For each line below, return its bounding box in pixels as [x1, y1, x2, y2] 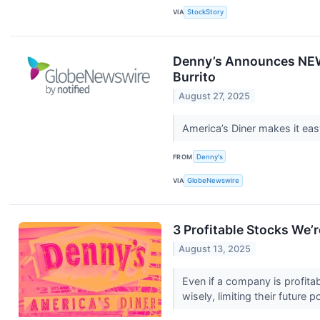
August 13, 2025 [179, 244, 251, 255]
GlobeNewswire [187, 176, 240, 185]
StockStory [187, 8, 224, 16]
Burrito [173, 69, 216, 84]
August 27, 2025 [179, 91, 251, 102]
